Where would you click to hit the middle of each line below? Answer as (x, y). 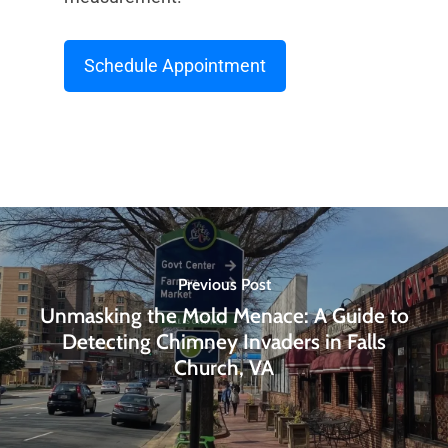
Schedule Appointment (175, 65)
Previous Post (224, 284)
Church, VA (224, 367)
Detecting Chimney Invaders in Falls (224, 341)
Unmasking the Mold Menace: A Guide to (224, 315)
